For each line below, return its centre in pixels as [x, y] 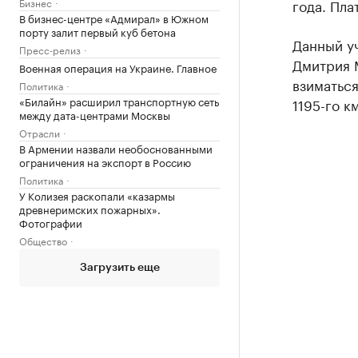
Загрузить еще [119, 268]
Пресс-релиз [50, 49]
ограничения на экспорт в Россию [105, 161]
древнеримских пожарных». [90, 209]
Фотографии [51, 222]
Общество [43, 240]
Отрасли [40, 132]
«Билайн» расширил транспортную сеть [119, 101]
